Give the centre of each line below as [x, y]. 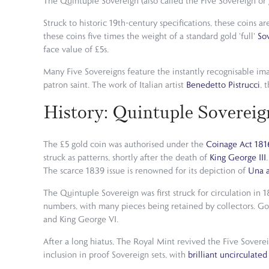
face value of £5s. [76, 50]
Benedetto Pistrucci [223, 85]
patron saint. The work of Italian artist [115, 85]
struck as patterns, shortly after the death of [126, 157]
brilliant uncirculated [228, 254]
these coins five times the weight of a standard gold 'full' [150, 36]
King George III [238, 157]
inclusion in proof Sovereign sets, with [116, 254]
